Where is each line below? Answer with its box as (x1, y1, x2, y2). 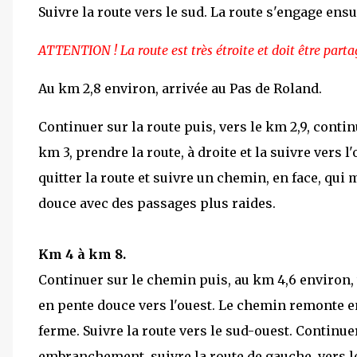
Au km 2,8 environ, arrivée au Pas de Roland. (38, 80, 322, 96)
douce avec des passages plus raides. (38, 194, 276, 211)
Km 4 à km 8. (38, 245, 126, 262)
